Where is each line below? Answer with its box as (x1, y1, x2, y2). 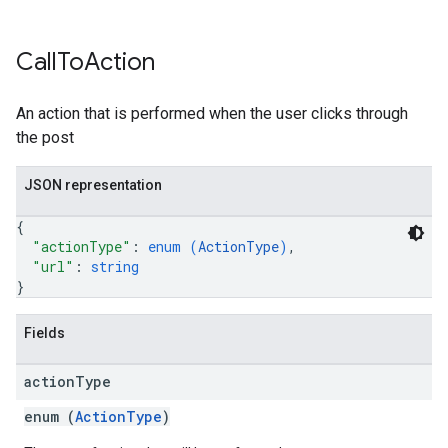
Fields (24, 325, 65, 341)
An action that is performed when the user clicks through (16, 104, 408, 123)
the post (16, 128, 74, 147)
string (91, 257, 139, 276)
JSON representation (24, 177, 162, 193)
